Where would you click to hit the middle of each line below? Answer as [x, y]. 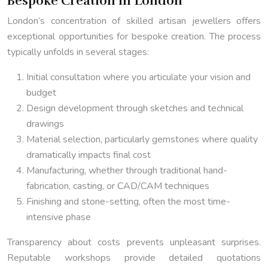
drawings [45, 124]
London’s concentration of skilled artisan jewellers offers [134, 21]
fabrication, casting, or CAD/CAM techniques [118, 186]
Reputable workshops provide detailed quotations [134, 258]
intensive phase [59, 217]
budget [41, 93]
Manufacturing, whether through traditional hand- [127, 171]
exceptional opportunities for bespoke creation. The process [134, 37]
